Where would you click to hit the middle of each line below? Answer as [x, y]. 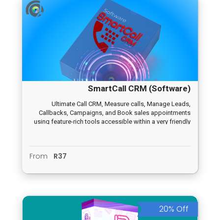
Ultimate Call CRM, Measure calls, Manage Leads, [121, 104]
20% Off [174, 209]
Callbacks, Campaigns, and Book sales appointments [115, 113]
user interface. [171, 131]
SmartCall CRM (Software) [139, 89]
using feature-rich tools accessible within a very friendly [112, 122]
